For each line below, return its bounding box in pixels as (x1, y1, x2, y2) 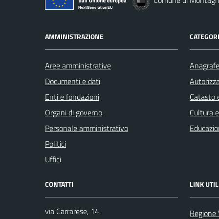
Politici (45, 138, 66, 150)
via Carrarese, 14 (45, 205, 99, 217)
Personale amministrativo (45, 122, 128, 134)
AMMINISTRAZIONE (45, 31, 104, 42)
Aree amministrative (45, 60, 111, 71)
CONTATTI (45, 179, 73, 189)
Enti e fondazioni (45, 91, 99, 103)
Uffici (45, 153, 61, 165)
